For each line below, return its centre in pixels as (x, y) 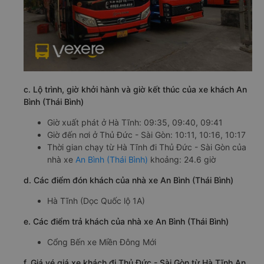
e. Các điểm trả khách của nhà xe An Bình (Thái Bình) (126, 222)
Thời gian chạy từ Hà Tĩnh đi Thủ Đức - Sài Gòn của (147, 147)
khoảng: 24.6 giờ (182, 160)
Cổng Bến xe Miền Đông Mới (102, 242)
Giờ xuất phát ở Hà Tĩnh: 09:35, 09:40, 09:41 (135, 123)
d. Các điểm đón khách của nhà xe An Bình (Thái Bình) (128, 180)
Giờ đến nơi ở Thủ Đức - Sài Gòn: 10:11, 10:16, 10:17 (146, 135)
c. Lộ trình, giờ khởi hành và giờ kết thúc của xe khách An (135, 90)
